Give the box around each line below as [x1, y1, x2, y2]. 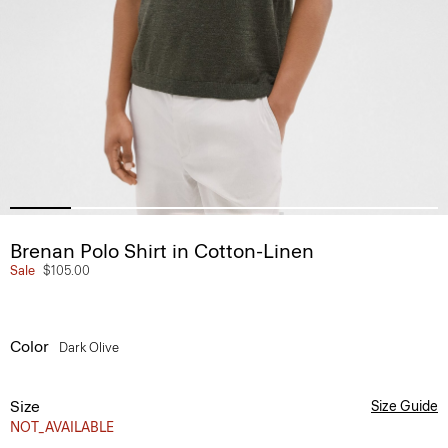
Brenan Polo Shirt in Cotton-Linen [10, 239, 314, 263]
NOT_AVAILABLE [10, 419, 114, 436]
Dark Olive [59, 340, 122, 355]
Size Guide [371, 398, 438, 415]
